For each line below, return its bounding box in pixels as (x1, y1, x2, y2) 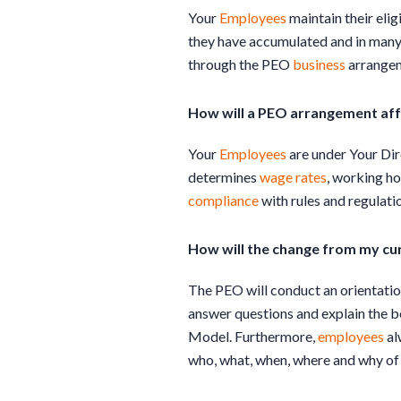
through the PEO (188, 55, 293, 73)
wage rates (260, 167, 327, 185)
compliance (188, 191, 259, 209)
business (293, 55, 346, 73)
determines (188, 167, 260, 185)
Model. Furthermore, (188, 327, 318, 345)
